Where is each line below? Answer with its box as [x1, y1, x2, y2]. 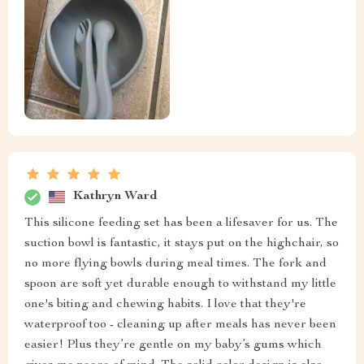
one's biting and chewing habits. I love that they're [24, 297, 306, 311]
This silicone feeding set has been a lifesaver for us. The [24, 216, 338, 230]
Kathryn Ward [73, 190, 158, 204]
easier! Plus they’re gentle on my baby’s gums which [24, 338, 322, 352]
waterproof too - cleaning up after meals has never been [24, 318, 336, 331]
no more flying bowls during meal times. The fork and [24, 257, 327, 271]
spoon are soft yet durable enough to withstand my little [24, 277, 336, 291]
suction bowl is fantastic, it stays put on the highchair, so [24, 236, 339, 250]
